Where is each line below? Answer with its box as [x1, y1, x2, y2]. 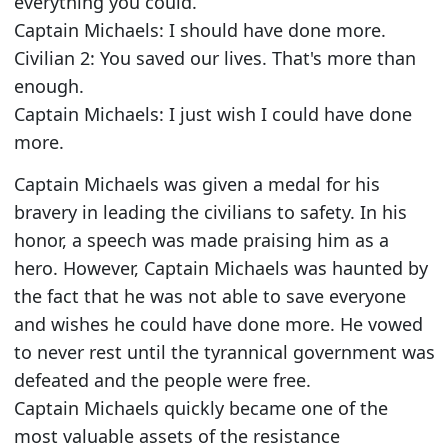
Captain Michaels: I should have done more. [13, 17, 386, 42]
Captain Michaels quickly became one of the [13, 396, 388, 421]
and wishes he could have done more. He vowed [13, 312, 423, 337]
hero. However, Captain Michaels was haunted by [13, 256, 428, 281]
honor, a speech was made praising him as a [13, 228, 389, 253]
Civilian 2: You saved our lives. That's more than [13, 45, 416, 70]
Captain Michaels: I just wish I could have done [13, 101, 412, 126]
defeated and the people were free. [13, 368, 311, 393]
